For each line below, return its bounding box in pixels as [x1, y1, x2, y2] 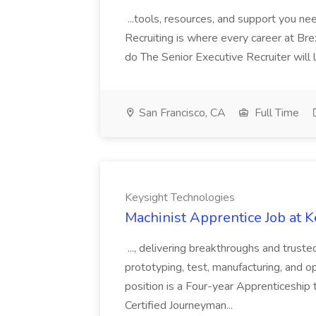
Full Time [252, 105, 299, 121]
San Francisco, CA [136, 105, 226, 121]
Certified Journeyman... [125, 298, 236, 313]
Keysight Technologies [125, 190, 235, 205]
